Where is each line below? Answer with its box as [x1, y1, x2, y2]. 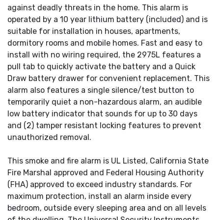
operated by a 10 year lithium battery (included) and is [7, 15, 208, 25]
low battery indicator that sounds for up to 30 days [7, 109, 197, 119]
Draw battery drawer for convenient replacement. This [7, 74, 210, 83]
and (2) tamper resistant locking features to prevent [7, 121, 201, 131]
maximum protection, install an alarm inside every [7, 192, 192, 201]
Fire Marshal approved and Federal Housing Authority [7, 168, 204, 178]
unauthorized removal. [7, 133, 91, 142]
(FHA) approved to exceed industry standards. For [7, 180, 192, 190]
